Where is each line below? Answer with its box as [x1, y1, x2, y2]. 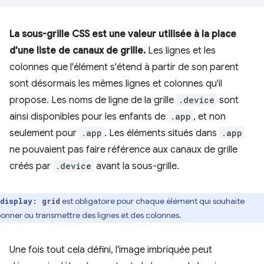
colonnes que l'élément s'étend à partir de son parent [9, 61, 239, 73]
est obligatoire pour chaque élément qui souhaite [60, 196, 245, 206]
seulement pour [9, 127, 79, 139]
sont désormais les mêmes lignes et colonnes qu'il [9, 78, 222, 90]
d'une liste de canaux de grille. [9, 45, 146, 57]
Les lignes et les [146, 45, 216, 57]
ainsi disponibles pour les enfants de [9, 111, 168, 123]
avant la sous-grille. [94, 160, 179, 172]
